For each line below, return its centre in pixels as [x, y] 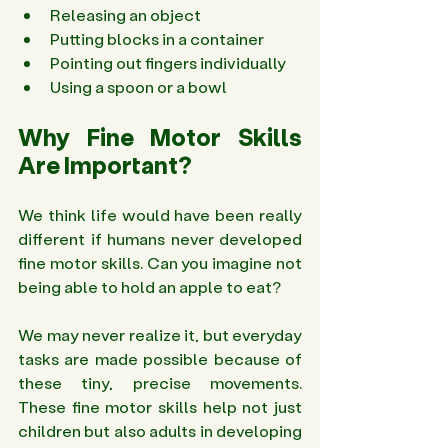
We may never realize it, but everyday [160, 335]
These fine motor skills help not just [160, 407]
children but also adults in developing [160, 431]
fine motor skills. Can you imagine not [160, 263]
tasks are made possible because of [160, 359]
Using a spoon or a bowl [140, 87]
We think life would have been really [160, 215]
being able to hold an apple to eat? [149, 287]
